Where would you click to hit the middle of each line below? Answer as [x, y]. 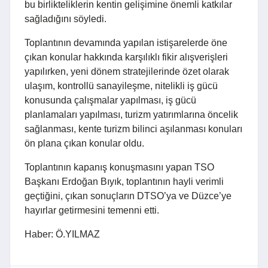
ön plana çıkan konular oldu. [84, 144]
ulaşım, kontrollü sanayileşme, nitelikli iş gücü [121, 86]
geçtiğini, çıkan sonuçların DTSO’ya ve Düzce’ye [128, 196]
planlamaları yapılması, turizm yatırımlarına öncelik [131, 115]
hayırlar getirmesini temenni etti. [92, 211]
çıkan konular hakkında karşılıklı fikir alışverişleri [126, 57]
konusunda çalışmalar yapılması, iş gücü [110, 100]
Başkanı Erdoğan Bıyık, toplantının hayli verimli [124, 182]
